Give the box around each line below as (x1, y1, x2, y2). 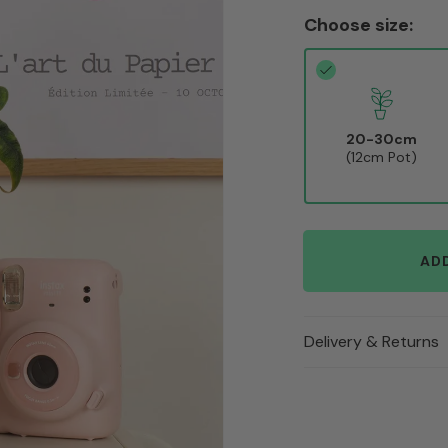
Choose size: (304, 13, 413, 37)
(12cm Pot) (346, 147, 418, 166)
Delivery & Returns (304, 331, 439, 352)
